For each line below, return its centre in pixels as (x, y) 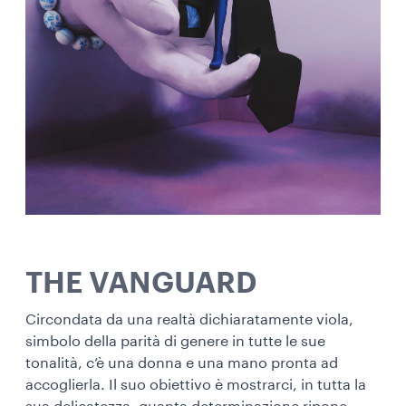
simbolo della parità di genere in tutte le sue (175, 341)
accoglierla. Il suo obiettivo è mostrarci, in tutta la (196, 385)
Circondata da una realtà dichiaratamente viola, (189, 319)
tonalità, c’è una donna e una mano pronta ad (182, 363)
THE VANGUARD (141, 283)
